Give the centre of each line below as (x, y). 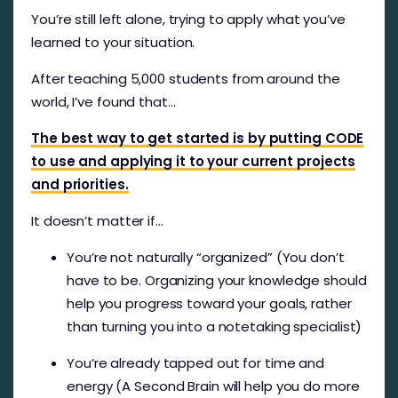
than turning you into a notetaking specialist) (215, 326)
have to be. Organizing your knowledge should (217, 280)
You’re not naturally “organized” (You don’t (206, 257)
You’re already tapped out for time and (196, 362)
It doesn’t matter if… (97, 220)
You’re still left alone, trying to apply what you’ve (188, 19)
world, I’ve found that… (103, 101)
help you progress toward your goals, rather (209, 303)
